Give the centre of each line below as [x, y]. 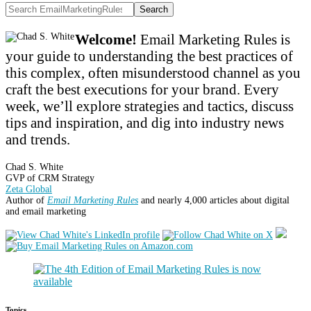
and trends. [38, 139]
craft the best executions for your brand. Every [142, 89]
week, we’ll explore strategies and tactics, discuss [150, 106]
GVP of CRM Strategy [50, 178]
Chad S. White [34, 167]
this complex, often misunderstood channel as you [153, 72]
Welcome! [106, 39]
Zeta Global [29, 190]
